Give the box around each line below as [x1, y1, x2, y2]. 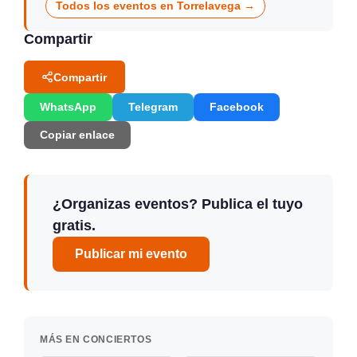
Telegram [128, 100, 178, 114]
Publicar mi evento [75, 247, 187, 261]
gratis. [53, 218, 96, 234]
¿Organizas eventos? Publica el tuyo [53, 196, 303, 213]
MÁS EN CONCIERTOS [40, 334, 152, 346]
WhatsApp [40, 100, 96, 114]
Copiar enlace [40, 128, 115, 142]
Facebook [210, 100, 264, 114]
